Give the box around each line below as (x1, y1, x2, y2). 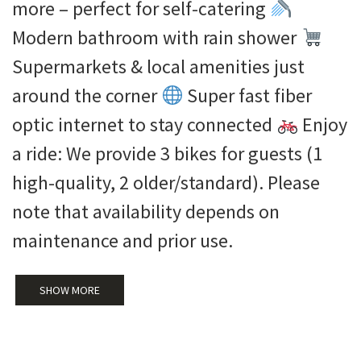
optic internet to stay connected (12, 112, 276, 138)
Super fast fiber (183, 83, 313, 109)
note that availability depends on (12, 199, 280, 225)
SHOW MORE (39, 283, 100, 298)
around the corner (12, 83, 161, 109)
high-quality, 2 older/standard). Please (12, 170, 320, 196)
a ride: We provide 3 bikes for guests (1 (12, 141, 322, 167)
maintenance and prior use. (12, 228, 233, 254)
